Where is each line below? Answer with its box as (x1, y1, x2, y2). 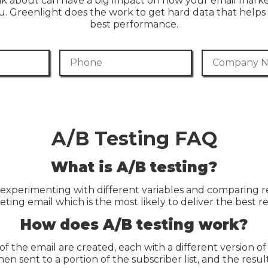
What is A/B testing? (51, 159, 217, 176)
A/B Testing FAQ (51, 127, 217, 150)
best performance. (90, 19, 178, 30)
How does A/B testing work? (20, 216, 248, 233)
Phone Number (59, 50, 135, 62)
